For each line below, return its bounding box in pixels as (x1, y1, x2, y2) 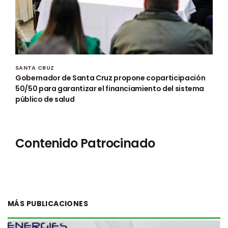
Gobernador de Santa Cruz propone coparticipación (15, 72, 206, 83)
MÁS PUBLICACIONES (8, 198, 89, 209)
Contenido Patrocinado (15, 134, 155, 152)
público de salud (15, 94, 75, 104)
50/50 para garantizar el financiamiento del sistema (15, 83, 205, 94)
